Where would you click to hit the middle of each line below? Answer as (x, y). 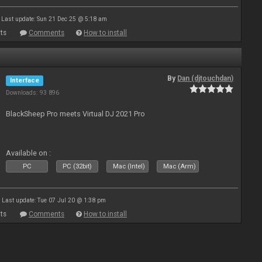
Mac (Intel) (129, 166)
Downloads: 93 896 (33, 93)
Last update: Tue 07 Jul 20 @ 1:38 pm (54, 200)
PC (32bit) (77, 166)
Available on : (29, 153)
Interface (25, 80)
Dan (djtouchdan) (206, 78)
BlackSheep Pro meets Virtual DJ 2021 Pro (76, 114)
